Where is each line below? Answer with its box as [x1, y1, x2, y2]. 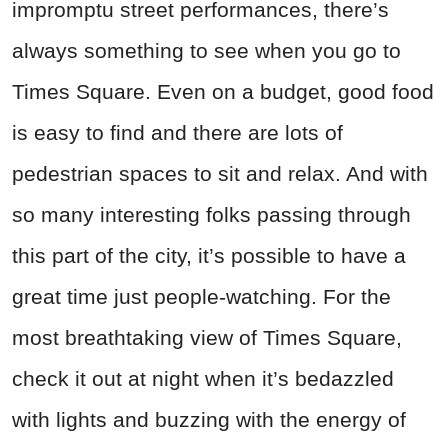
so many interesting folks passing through [12, 203, 411, 227]
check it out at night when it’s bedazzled [12, 367, 394, 391]
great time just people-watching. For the [12, 285, 391, 309]
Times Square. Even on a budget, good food [12, 80, 434, 104]
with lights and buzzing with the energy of [12, 408, 406, 432]
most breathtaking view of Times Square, [12, 326, 402, 350]
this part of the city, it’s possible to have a [12, 244, 406, 268]
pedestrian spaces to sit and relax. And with [12, 162, 428, 186]
